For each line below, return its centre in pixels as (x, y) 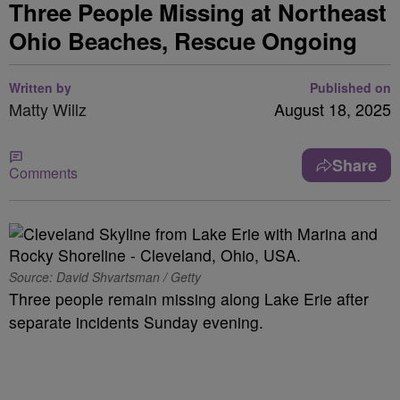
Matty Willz (48, 109)
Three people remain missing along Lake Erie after (189, 299)
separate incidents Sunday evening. (136, 322)
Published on (350, 87)
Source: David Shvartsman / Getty (105, 277)
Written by (40, 87)
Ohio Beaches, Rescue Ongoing (183, 41)
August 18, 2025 (333, 109)
